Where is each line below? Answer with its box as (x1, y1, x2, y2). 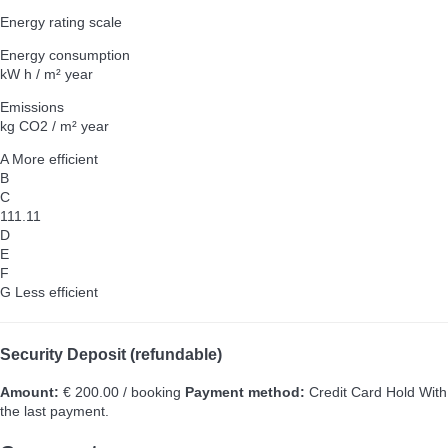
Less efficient (15, 284, 98, 301)
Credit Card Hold (305, 383, 419, 400)
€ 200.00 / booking (59, 383, 181, 400)
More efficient (12, 151, 98, 168)
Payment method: (185, 383, 305, 400)
